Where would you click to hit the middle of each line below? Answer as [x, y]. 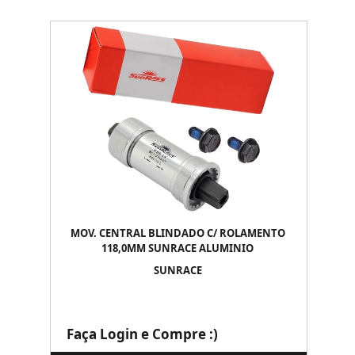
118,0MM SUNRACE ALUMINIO [177, 248]
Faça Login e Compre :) [142, 334]
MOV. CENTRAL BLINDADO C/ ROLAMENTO [177, 233]
